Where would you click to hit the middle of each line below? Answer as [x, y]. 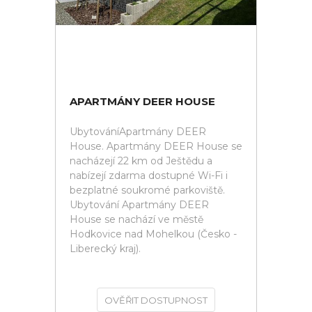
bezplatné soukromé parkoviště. [147, 190]
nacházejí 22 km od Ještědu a [141, 161]
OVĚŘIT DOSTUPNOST [156, 300]
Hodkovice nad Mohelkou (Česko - [153, 234]
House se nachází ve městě [136, 219]
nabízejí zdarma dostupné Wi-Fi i [149, 175]
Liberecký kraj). [105, 249]
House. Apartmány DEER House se [156, 146]
